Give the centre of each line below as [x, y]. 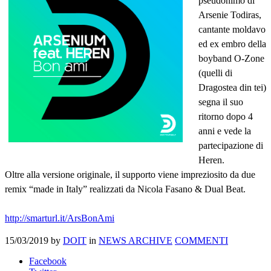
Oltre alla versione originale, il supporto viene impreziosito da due [130, 174]
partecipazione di [231, 145]
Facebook [48, 261]
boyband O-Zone [231, 58]
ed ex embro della [232, 44]
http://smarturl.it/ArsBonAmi [60, 218]
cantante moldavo [232, 29]
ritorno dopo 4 [226, 116]
